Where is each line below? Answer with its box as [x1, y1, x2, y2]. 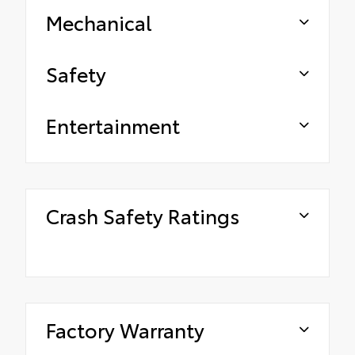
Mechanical [46, 8, 152, 36]
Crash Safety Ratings [46, 201, 239, 230]
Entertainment [46, 111, 180, 139]
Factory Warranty [46, 315, 204, 344]
